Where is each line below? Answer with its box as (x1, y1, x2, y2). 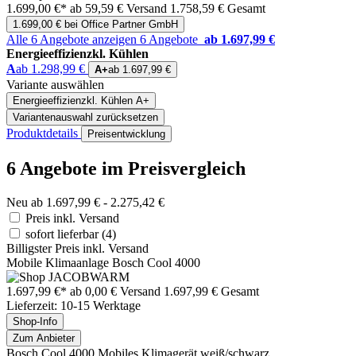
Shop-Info (13, 315, 57, 327)
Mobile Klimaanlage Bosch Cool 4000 (6, 255, 200, 269)
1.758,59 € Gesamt (170, 2, 265, 16)
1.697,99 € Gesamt (164, 284, 259, 298)
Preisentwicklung (87, 128, 165, 141)
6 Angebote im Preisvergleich (6, 157, 246, 179)
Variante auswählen (6, 78, 104, 92)
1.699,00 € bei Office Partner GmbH (13, 18, 178, 31)
